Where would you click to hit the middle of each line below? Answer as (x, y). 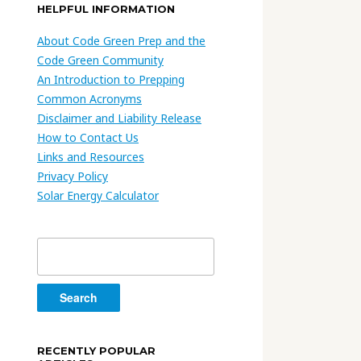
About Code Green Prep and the (121, 40)
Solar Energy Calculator (98, 195)
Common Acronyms (89, 98)
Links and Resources (91, 156)
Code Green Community (100, 60)
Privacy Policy (73, 176)
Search (56, 246)
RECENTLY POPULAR (96, 350)
